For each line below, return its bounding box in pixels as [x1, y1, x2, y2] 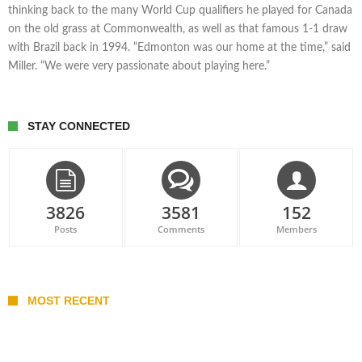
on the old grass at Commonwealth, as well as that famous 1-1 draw [8, 23, 347, 35]
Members [276, 222, 317, 235]
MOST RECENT [27, 293, 110, 307]
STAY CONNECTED [27, 119, 130, 133]
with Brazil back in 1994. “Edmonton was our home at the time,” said [8, 41, 351, 53]
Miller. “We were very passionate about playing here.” [8, 60, 270, 72]
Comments [157, 222, 204, 235]
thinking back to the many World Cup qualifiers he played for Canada [8, 4, 352, 16]
